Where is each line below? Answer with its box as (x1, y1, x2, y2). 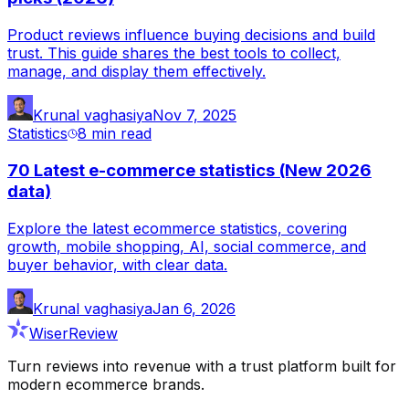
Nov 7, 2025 (152, 106, 236, 125)
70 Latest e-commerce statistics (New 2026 (7, 159, 372, 181)
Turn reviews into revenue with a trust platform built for (7, 356, 396, 375)
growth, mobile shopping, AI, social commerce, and (7, 236, 366, 256)
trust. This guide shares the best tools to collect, (7, 44, 341, 63)
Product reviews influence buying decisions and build (7, 26, 375, 45)
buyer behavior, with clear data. (7, 255, 227, 274)
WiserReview (29, 323, 118, 342)
